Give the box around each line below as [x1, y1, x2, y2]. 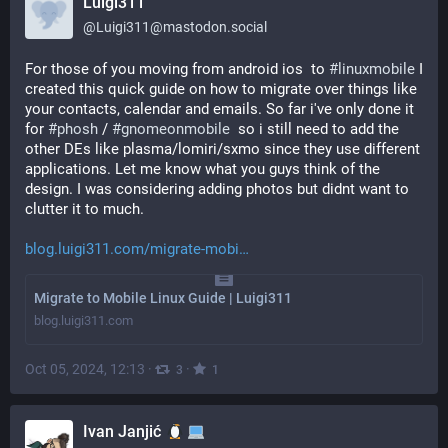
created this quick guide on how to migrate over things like [25, 80, 417, 98]
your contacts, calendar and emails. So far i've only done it [25, 100, 414, 118]
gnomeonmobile [121, 120, 230, 138]
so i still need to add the [230, 120, 399, 138]
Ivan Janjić [83, 422, 165, 441]
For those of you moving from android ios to [25, 60, 329, 78]
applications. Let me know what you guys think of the [25, 160, 380, 178]
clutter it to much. [25, 200, 144, 218]
